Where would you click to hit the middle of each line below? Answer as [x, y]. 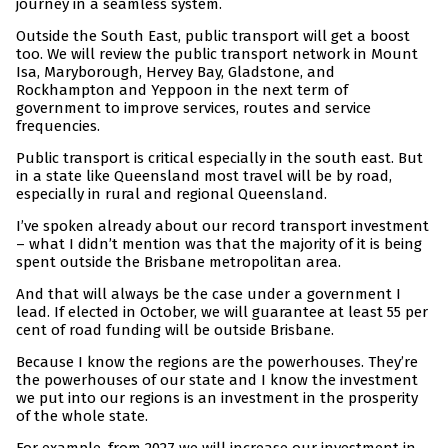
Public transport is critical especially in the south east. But [219, 158]
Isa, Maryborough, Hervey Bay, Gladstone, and [175, 72]
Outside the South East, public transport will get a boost [213, 36]
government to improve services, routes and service [193, 108]
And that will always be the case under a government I [208, 294]
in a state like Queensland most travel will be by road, [204, 176]
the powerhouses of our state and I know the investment [217, 380]
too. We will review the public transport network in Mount [217, 54]
